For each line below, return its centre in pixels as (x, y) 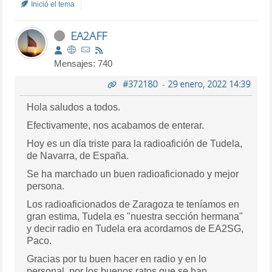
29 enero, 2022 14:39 (209, 84)
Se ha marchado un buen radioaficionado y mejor (133, 174)
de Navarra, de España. (78, 155)
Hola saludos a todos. (74, 107)
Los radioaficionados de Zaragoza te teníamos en (133, 204)
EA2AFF (89, 36)
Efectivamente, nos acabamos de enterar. (116, 125)
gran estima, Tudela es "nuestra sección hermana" (135, 216)
